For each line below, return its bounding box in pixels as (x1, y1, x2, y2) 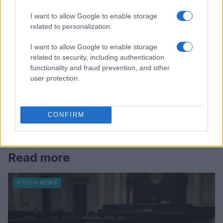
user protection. (30, 74, 80, 82)
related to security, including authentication (30, 53, 164, 61)
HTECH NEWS (17, 179, 57, 186)
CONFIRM (47, 111, 85, 118)
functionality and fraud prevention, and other (30, 63, 170, 72)
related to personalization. (30, 22, 112, 30)
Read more (8, 150, 70, 165)
